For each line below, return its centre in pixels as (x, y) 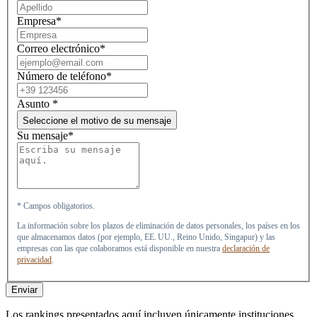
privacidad (34, 259)
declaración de (246, 248)
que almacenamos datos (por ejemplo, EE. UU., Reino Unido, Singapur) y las (146, 237)
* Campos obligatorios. (56, 206)
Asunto (35, 103)
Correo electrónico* (61, 48)
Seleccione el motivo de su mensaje (97, 120)
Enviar (24, 289)
